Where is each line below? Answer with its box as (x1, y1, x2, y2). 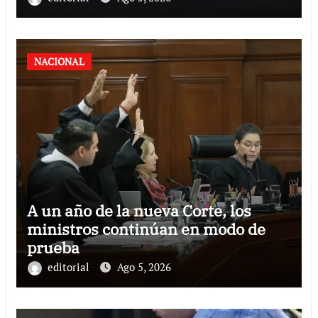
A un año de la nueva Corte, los (26, 200, 251, 221)
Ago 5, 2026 (116, 260, 171, 275)
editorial (47, 260, 92, 275)
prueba (26, 237, 79, 258)
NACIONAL (33, 55, 84, 69)
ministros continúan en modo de (26, 219, 265, 240)
